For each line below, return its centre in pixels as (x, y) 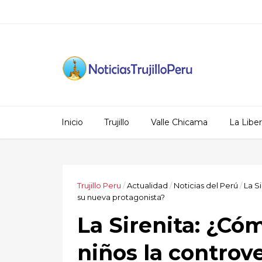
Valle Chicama (179, 122)
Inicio (72, 122)
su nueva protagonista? (121, 197)
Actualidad (147, 185)
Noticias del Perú (206, 185)
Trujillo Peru (99, 185)
